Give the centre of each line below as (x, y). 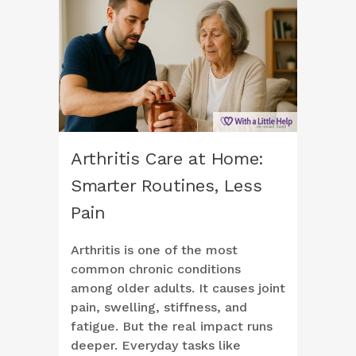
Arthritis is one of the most (154, 250)
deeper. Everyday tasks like (156, 346)
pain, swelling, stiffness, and (159, 308)
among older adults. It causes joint (178, 288)
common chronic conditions (156, 269)
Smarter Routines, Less (166, 186)
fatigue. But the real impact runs (172, 327)
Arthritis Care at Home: (167, 159)
